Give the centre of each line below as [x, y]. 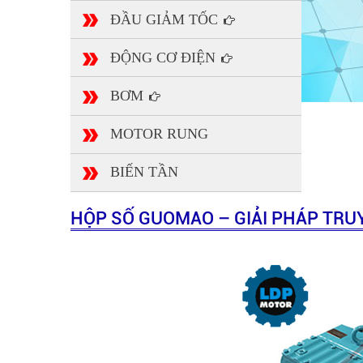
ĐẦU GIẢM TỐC [166, 19]
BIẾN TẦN [144, 172]
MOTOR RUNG [159, 134]
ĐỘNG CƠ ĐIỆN [165, 57]
